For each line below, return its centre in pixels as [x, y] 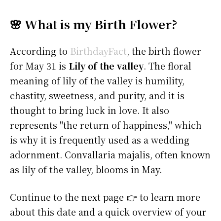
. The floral [167, 66]
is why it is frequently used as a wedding [100, 140]
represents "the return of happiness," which [106, 125]
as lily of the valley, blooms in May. [86, 169]
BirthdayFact [98, 51]
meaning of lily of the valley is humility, [97, 81]
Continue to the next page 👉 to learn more [105, 197]
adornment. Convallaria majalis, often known [110, 155]
